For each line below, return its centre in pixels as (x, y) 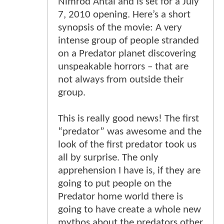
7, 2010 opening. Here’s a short (124, 15)
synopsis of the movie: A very (120, 28)
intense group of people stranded (128, 41)
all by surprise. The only (108, 158)
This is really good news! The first (128, 119)
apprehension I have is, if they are (129, 171)
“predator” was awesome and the (130, 132)
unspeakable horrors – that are (123, 67)
